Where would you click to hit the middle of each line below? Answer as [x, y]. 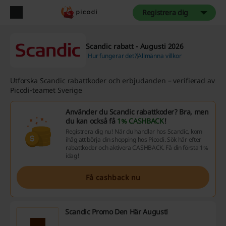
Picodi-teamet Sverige [46, 90]
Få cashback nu [113, 177]
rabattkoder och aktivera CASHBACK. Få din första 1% [137, 148]
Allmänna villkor [159, 55]
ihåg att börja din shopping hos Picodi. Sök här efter [134, 140]
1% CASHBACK [140, 121]
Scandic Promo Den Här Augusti [117, 212]
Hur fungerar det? [112, 55]
